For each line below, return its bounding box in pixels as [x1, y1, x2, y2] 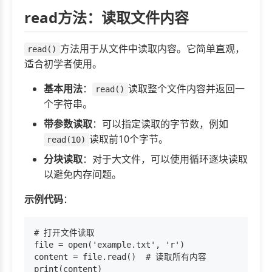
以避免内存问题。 [44, 168, 121, 182]
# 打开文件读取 [34, 228, 95, 238]
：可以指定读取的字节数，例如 [92, 117, 228, 131]
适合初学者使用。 [24, 57, 102, 71]
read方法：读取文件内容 [24, 7, 189, 27]
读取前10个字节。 [89, 132, 168, 146]
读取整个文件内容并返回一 [127, 82, 245, 96]
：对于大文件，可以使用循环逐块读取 [83, 152, 248, 166]
